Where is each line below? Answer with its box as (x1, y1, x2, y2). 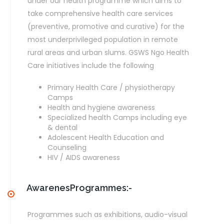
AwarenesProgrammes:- (26, 182, 132, 193)
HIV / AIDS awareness (47, 152, 120, 162)
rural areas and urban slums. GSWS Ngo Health (27, 47, 189, 57)
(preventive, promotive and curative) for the (27, 21, 184, 31)
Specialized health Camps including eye (47, 112, 187, 122)
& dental (47, 122, 77, 132)
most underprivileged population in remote (27, 34, 178, 44)
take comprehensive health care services (27, 8, 173, 18)
